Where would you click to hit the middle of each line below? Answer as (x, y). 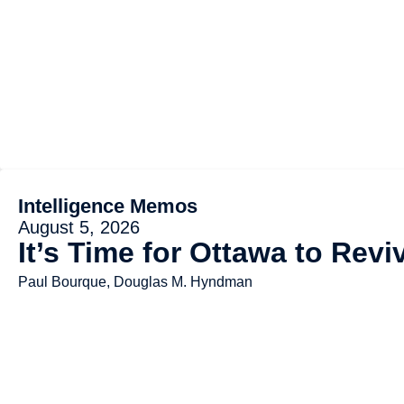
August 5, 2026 (79, 227)
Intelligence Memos (108, 206)
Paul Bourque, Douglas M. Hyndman (135, 281)
